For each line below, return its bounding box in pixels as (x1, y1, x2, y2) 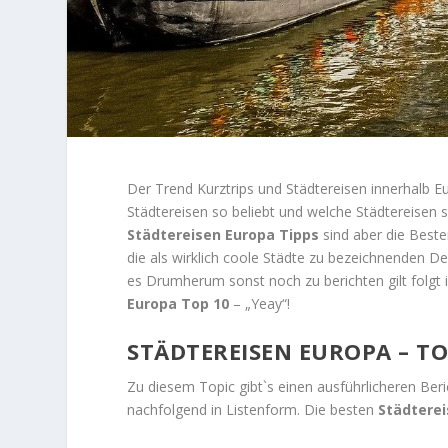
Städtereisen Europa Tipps (127, 224, 320, 244)
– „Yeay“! (229, 293, 291, 313)
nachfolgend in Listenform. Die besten (127, 400, 379, 420)
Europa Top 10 (127, 293, 230, 313)
